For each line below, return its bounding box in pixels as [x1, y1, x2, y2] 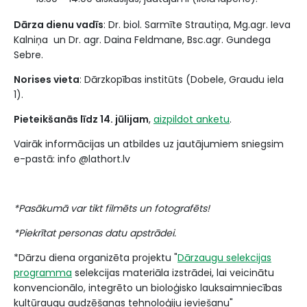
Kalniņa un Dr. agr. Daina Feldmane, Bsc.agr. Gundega [14, 33, 271, 47]
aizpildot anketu [153, 112, 230, 126]
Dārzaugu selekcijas [177, 251, 271, 265]
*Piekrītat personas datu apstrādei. [14, 226, 176, 240]
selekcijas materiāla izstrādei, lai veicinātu [72, 266, 274, 280]
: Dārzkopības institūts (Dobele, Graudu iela [79, 73, 284, 86]
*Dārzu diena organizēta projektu [14, 251, 174, 265]
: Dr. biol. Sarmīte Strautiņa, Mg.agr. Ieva [103, 18, 291, 32]
